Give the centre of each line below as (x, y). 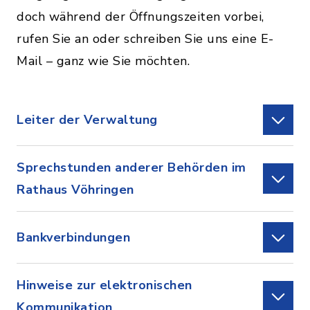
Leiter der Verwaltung (87, 120)
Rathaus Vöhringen (75, 190)
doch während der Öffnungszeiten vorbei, (140, 17)
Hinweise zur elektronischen (104, 285)
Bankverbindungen (73, 237)
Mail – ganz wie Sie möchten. (103, 61)
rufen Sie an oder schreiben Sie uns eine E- (145, 39)
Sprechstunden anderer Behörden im (131, 167)
